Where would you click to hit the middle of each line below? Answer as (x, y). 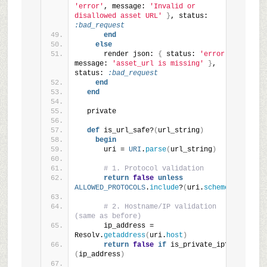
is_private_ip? (197, 245)
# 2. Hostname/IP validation (160, 207)
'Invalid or (172, 7)
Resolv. (89, 235)
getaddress (124, 235)
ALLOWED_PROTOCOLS (110, 188)
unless (170, 178)
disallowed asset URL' (118, 16)
